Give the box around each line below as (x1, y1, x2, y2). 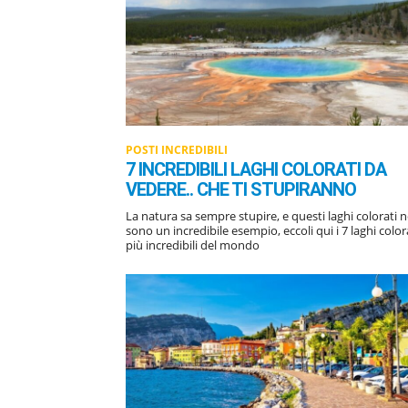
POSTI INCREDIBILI (126, 141, 228, 158)
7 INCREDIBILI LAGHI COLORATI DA (126, 158, 386, 180)
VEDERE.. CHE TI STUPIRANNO (126, 178, 356, 200)
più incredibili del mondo (126, 236, 260, 253)
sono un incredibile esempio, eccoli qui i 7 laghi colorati (126, 221, 316, 239)
